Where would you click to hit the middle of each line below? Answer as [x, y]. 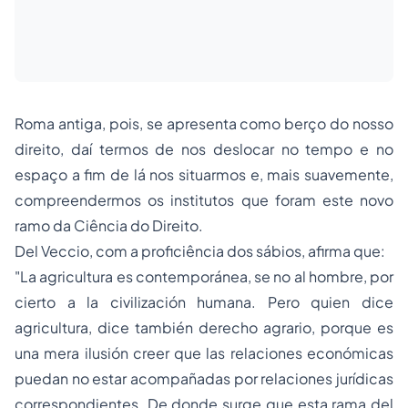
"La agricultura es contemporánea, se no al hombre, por [204, 276]
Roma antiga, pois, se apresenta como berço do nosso [204, 123]
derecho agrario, [260, 327]
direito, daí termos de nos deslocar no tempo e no [204, 149]
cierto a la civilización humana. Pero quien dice [204, 302]
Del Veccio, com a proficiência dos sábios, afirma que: [200, 251]
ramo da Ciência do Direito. [109, 225]
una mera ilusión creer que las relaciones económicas [204, 353]
